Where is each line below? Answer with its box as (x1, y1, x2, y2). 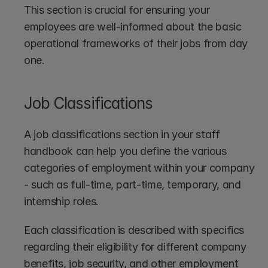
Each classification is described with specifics (24, 223, 245, 236)
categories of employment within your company (24, 161, 255, 174)
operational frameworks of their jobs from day (24, 36, 248, 50)
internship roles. (24, 194, 102, 208)
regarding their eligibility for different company (24, 240, 246, 253)
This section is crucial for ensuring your (24, 3, 210, 16)
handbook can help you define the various (24, 144, 227, 157)
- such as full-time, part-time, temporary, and (24, 178, 241, 191)
